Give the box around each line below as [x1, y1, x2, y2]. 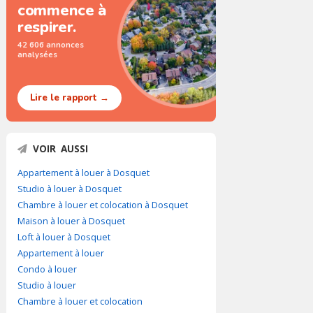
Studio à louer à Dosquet [17, 182, 122, 195]
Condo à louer [17, 263, 77, 275]
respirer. [17, 17, 76, 38]
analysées [17, 49, 57, 60]
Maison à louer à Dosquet [17, 214, 125, 227]
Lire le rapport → [30, 92, 109, 104]
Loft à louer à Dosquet [17, 231, 110, 243]
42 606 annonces [17, 39, 84, 50]
